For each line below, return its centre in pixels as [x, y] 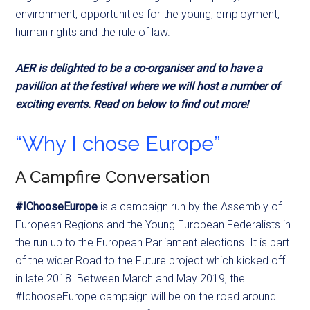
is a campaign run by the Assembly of [190, 207]
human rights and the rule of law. [93, 33]
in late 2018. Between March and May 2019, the [130, 279]
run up [48, 243]
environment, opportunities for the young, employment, [148, 15]
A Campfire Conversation [113, 177]
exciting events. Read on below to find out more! [132, 104]
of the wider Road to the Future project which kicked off [151, 261]
